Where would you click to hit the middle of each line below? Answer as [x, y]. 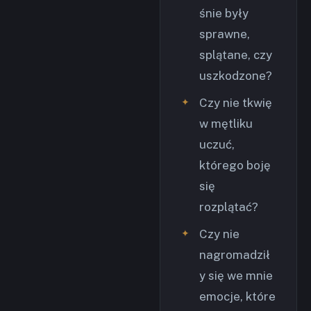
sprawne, [225, 34]
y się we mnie [236, 276]
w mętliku [226, 124]
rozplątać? [229, 207]
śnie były [224, 13]
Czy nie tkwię [236, 103]
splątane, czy [236, 55]
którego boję [235, 165]
